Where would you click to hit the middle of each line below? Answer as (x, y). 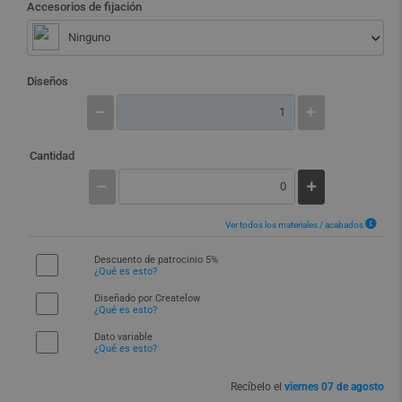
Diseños (48, 81)
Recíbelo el (258, 387)
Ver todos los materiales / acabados (295, 224)
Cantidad (52, 156)
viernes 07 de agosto (334, 387)
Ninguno (89, 38)
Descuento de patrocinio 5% (157, 260)
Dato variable (124, 337)
